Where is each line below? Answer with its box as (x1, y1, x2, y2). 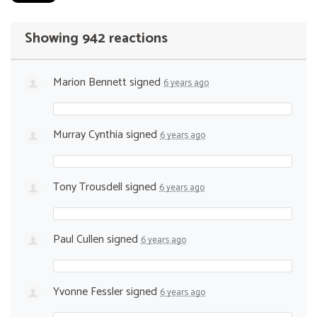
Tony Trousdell (53, 178, 122, 197)
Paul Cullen (53, 230, 104, 250)
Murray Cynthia (53, 125, 123, 145)
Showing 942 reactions (25, 27, 168, 51)
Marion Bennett (53, 73, 127, 93)
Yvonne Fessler (53, 282, 123, 302)
